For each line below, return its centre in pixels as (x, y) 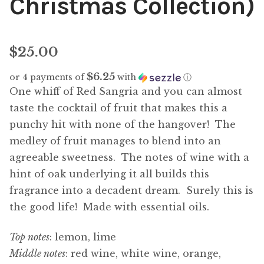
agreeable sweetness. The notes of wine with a (129, 158)
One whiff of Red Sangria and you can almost (126, 92)
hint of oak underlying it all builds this (109, 174)
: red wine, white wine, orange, (143, 253)
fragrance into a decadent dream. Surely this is (131, 191)
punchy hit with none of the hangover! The (123, 125)
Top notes (29, 237)
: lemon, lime (83, 237)
